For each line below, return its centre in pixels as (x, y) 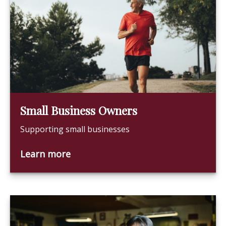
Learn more (45, 154)
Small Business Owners (79, 110)
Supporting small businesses (75, 129)
